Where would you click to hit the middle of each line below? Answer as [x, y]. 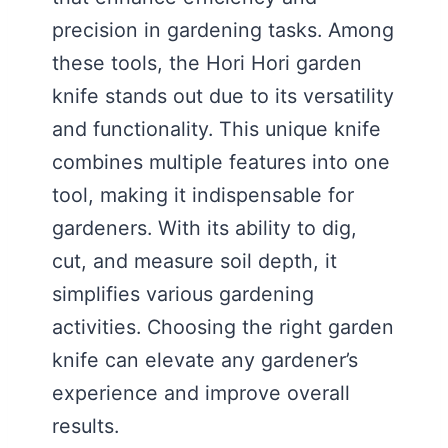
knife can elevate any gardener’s [205, 359]
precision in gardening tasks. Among [223, 29]
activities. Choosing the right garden [223, 326]
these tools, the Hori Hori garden [207, 62]
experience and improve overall [201, 392]
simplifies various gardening [183, 293]
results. [85, 425]
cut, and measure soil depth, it [194, 260]
